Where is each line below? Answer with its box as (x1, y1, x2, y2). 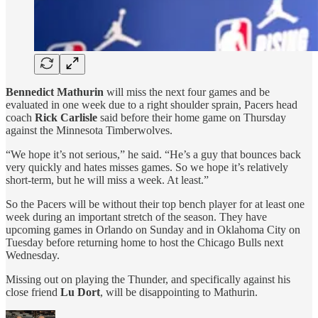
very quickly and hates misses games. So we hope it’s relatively (6, 160, 288, 173)
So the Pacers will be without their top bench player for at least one (6, 197, 305, 210)
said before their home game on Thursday (97, 111, 286, 124)
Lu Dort (60, 285, 100, 298)
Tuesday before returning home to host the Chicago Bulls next (6, 236, 283, 248)
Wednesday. (6, 248, 60, 261)
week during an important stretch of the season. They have (6, 210, 267, 223)
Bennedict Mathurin (6, 85, 104, 98)
